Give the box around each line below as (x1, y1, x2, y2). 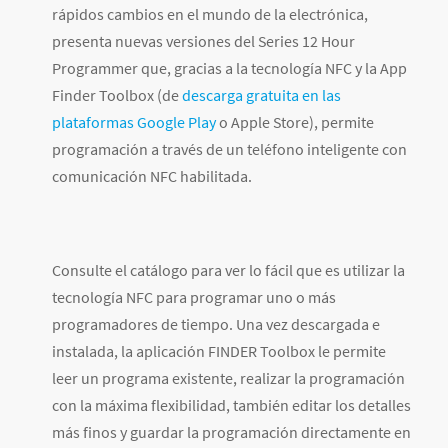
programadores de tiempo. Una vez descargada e (52, 314, 380, 335)
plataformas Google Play (52, 112, 216, 133)
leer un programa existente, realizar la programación (52, 368, 405, 389)
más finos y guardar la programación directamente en (52, 422, 411, 443)
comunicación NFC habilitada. (52, 166, 252, 187)
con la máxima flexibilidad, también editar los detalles (52, 395, 411, 416)
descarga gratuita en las (182, 85, 341, 106)
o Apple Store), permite (216, 112, 374, 133)
